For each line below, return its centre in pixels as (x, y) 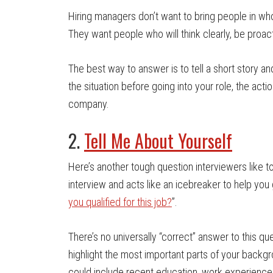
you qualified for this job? (120, 202)
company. (89, 104)
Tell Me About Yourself (158, 140)
